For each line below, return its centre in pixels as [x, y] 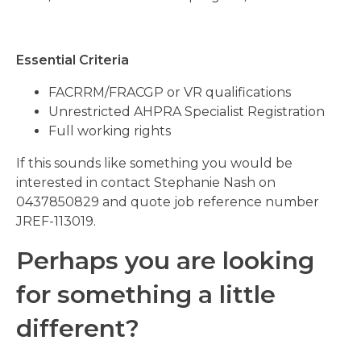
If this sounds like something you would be [154, 163]
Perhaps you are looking [165, 261]
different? [78, 328]
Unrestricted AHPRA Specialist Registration [187, 112]
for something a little [146, 295]
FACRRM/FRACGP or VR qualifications [171, 92]
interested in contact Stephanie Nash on [146, 183]
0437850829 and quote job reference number [168, 202]
